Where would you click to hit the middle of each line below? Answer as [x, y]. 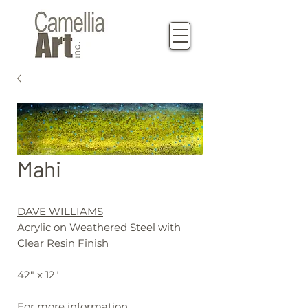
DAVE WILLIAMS [60, 211]
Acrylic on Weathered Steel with [99, 227]
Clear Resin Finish [63, 243]
